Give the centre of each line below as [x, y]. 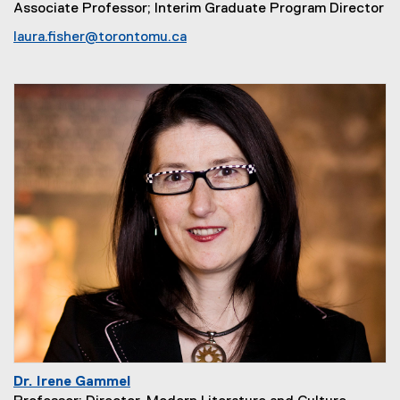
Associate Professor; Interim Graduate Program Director [199, 9]
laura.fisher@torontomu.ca [100, 37]
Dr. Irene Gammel [72, 382]
